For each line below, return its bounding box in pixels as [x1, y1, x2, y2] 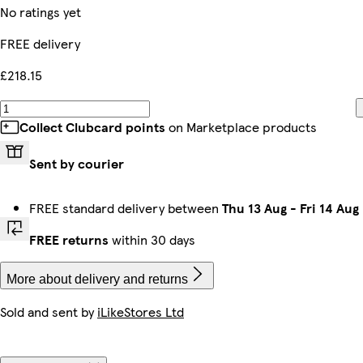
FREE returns [29, 230, 109, 249]
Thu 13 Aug [222, 199, 287, 217]
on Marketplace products [165, 117, 317, 136]
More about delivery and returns [6, 272, 188, 286]
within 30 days [109, 230, 195, 249]
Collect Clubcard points [19, 117, 165, 136]
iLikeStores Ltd [97, 302, 184, 321]
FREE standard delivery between [29, 199, 222, 217]
